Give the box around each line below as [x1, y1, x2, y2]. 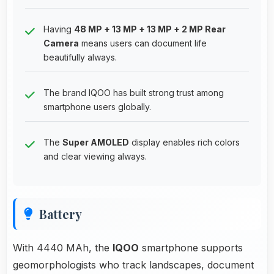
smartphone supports [139, 241, 243, 254]
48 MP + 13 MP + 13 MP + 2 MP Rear [74, 23, 226, 34]
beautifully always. [43, 51, 117, 62]
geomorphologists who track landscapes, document [13, 258, 254, 271]
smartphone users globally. [43, 101, 151, 112]
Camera [43, 37, 79, 48]
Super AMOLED [62, 136, 129, 147]
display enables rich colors [129, 136, 240, 147]
